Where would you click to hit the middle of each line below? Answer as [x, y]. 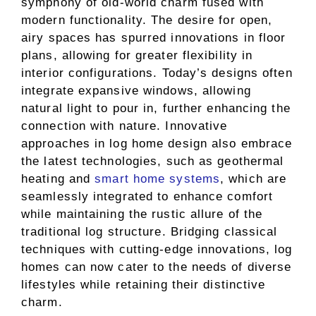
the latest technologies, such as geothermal [153, 161]
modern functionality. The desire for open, [147, 20]
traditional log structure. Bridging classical [150, 232]
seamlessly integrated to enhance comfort [147, 196]
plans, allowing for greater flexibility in [137, 55]
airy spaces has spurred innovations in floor [154, 38]
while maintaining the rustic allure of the [142, 214]
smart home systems [158, 179]
